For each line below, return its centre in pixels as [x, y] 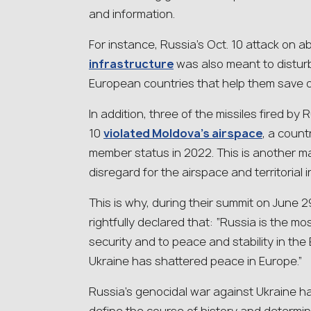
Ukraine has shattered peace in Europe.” [196, 261]
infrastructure [131, 64]
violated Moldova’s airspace [183, 133]
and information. [132, 14]
